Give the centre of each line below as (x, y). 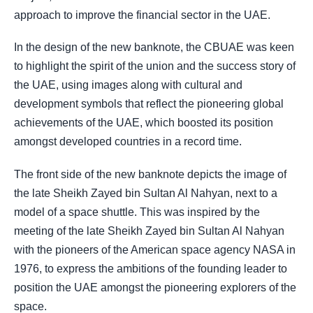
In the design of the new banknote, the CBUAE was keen (154, 48)
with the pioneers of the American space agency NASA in (155, 249)
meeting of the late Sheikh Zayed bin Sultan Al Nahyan (149, 231)
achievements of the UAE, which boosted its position (144, 123)
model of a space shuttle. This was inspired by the (137, 212)
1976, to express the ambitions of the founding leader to (151, 268)
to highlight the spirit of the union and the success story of (155, 66)
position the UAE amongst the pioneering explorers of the (155, 287)
